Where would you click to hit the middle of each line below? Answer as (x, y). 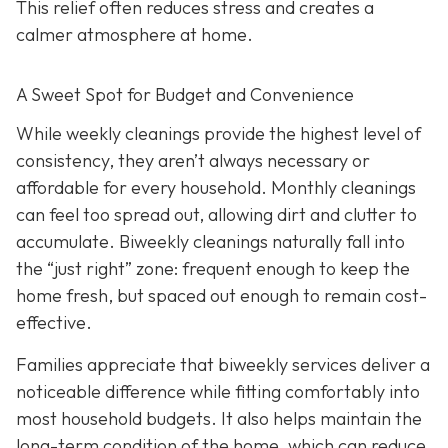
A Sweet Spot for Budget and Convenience (185, 94)
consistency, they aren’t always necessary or (193, 161)
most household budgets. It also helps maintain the (219, 418)
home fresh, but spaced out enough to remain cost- (221, 296)
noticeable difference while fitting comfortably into (218, 391)
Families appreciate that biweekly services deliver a (223, 364)
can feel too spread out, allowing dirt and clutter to (216, 215)
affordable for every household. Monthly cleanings (216, 188)
